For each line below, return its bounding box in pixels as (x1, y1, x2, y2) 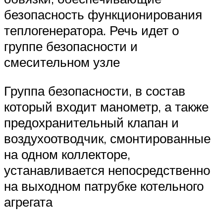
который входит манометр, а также (4, 98, 209, 114)
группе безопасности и (4, 38, 138, 55)
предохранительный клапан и (4, 114, 179, 130)
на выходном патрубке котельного (4, 177, 204, 194)
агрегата (4, 193, 53, 210)
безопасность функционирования (4, 6, 202, 23)
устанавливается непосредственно (4, 162, 210, 178)
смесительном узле (4, 54, 120, 70)
